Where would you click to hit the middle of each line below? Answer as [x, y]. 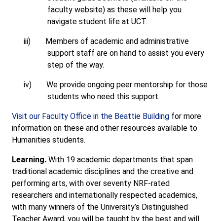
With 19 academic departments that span [120, 160]
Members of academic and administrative [117, 41]
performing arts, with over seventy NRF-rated [91, 183]
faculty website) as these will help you [114, 10]
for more [185, 116]
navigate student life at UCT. [97, 21]
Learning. [29, 160]
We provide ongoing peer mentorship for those [127, 85]
